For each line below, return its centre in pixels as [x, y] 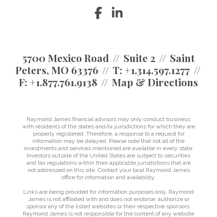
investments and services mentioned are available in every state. [108, 148]
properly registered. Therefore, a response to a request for [108, 134]
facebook [125, 14]
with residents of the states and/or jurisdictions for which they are [108, 127]
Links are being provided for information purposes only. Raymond [108, 192]
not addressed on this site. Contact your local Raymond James [108, 170]
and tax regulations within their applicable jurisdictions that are [108, 163]
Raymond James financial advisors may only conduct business [108, 119]
